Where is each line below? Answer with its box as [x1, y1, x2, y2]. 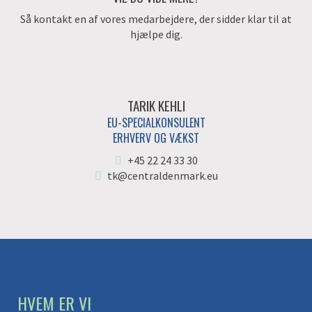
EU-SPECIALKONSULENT [107, 114, 205, 131]
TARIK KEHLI [127, 95, 185, 115]
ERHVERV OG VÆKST [113, 130, 199, 146]
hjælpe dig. [130, 27, 182, 41]
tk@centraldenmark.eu [107, 169, 218, 182]
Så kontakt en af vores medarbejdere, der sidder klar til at [20, 12, 292, 26]
